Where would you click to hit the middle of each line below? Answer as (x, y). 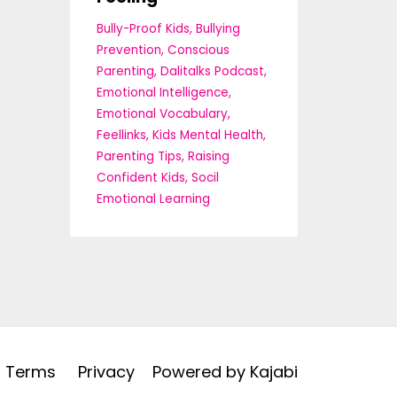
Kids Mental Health (207, 135)
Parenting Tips (139, 156)
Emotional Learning (153, 198)
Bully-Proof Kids (143, 28)
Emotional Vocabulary (162, 113)
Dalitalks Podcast (212, 71)
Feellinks (121, 135)
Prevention (128, 50)
